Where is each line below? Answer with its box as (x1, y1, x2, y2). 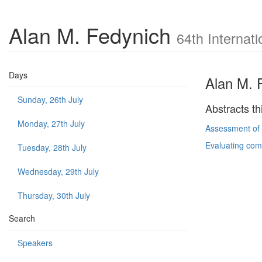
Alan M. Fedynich (9, 20, 177, 50)
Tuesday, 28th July (18, 142, 87, 153)
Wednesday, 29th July (18, 166, 99, 177)
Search (9, 212, 35, 224)
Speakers (18, 237, 53, 249)
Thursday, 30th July (18, 189, 90, 201)
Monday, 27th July (18, 118, 85, 129)
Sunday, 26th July (18, 94, 83, 105)
